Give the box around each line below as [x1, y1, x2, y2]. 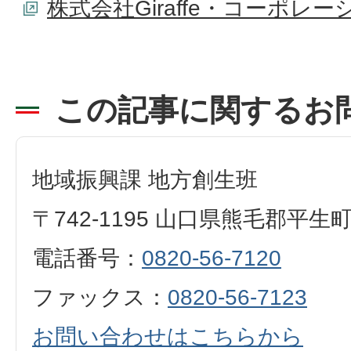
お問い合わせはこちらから [32, 324, 303, 349]
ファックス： [32, 285, 168, 310]
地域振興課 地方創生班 [32, 168, 258, 193]
